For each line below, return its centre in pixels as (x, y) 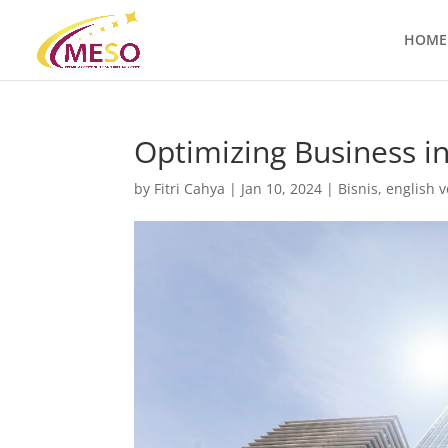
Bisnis (358, 188)
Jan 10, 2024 (282, 188)
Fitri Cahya (190, 188)
